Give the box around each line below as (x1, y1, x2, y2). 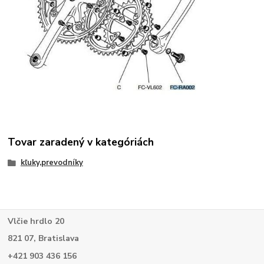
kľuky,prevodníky (20, 157, 83, 169)
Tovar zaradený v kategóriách (8, 135, 154, 150)
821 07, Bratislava (8, 233, 80, 245)
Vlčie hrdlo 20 (8, 215, 65, 227)
